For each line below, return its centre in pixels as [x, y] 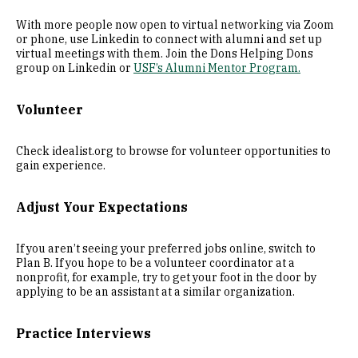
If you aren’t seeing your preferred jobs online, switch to [166, 249]
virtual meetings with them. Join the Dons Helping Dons [165, 54]
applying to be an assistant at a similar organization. [155, 292]
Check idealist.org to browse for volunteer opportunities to [173, 151]
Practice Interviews [84, 333]
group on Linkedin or [75, 68]
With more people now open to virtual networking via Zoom [175, 25]
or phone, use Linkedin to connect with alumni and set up [169, 39]
